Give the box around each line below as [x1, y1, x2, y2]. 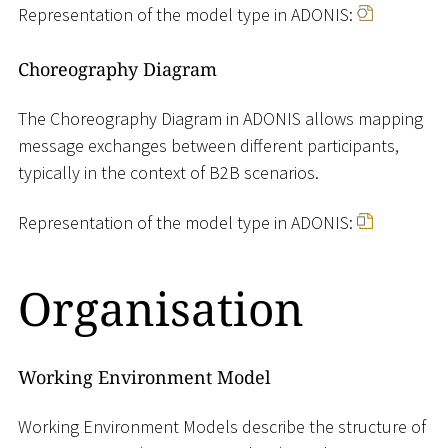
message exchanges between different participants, [18, 134, 399, 158]
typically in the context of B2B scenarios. [18, 161, 319, 185]
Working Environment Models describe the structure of [18, 415, 426, 439]
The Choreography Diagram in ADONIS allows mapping [18, 107, 423, 131]
